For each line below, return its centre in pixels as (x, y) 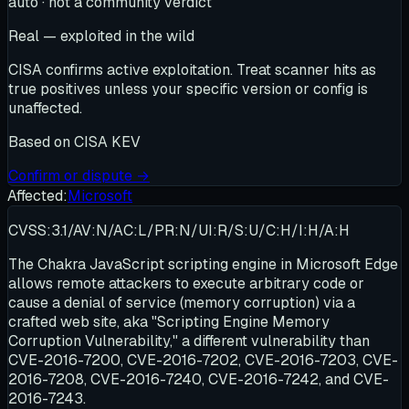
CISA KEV (107, 142)
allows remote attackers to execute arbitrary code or (186, 283)
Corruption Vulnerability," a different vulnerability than (189, 341)
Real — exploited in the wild (101, 36)
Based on (41, 142)
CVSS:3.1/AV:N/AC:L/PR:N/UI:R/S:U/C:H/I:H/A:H (179, 231)
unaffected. (45, 108)
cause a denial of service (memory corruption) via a (182, 303)
